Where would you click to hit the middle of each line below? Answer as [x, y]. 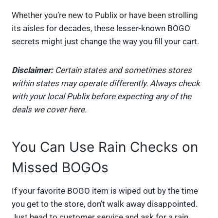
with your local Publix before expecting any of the [101, 97]
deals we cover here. [49, 110]
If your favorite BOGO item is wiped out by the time [105, 191]
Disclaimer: [33, 70]
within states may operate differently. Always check [106, 83]
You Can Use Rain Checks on [105, 147]
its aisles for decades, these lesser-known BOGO [101, 28]
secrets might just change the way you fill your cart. [105, 42]
